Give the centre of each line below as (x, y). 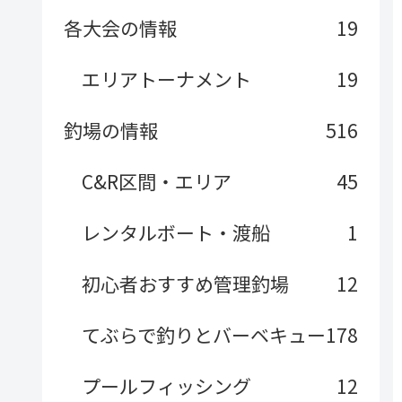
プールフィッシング (166, 385)
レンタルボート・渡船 (175, 232)
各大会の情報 (120, 27)
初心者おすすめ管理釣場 (185, 283)
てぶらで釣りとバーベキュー (203, 334)
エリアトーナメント (166, 79)
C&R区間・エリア (156, 181)
